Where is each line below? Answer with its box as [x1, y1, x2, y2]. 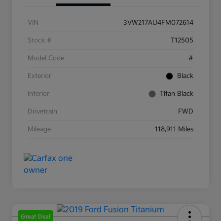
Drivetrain [28, 108, 57, 116]
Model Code [28, 54, 64, 63]
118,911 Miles [155, 125, 193, 134]
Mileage [28, 125, 51, 134]
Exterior [28, 72, 51, 80]
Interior [28, 90, 49, 98]
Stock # [28, 37, 52, 45]
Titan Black [160, 90, 193, 98]
